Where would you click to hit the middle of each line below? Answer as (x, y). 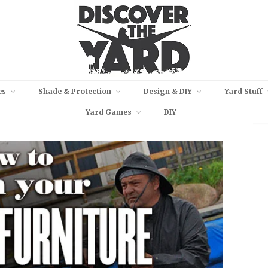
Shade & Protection (74, 91)
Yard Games (109, 112)
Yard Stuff (243, 91)
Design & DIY (167, 91)
